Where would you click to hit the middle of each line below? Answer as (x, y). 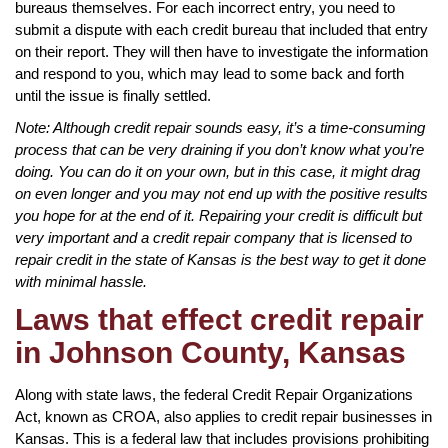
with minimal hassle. (81, 281)
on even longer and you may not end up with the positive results (221, 193)
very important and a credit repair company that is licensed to (213, 237)
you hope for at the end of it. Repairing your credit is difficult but (218, 215)
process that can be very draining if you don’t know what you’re (219, 149)
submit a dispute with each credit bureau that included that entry (221, 29)
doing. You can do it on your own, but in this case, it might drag (217, 171)
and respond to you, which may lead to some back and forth (209, 73)
